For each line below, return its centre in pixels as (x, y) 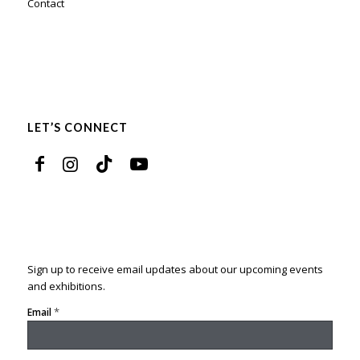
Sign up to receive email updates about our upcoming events (175, 269)
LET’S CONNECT (77, 127)
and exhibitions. (66, 286)
